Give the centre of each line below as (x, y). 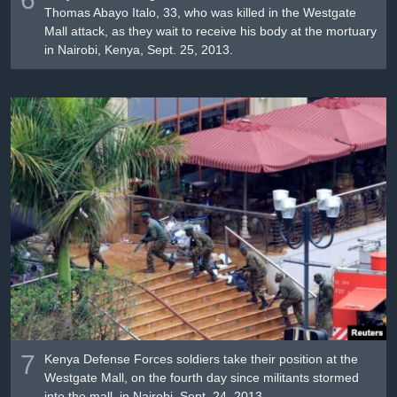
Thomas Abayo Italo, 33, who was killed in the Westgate (201, 13)
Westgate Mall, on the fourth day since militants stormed (202, 377)
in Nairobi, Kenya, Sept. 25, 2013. (141, 50)
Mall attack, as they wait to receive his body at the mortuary (211, 31)
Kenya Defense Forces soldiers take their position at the (202, 358)
